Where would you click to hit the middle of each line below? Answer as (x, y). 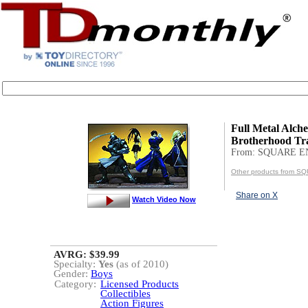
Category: (75, 284)
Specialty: (76, 264)
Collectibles (125, 294)
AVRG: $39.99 (87, 254)
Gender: (72, 274)
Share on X (257, 195)
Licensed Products (140, 284)
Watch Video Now (164, 199)
